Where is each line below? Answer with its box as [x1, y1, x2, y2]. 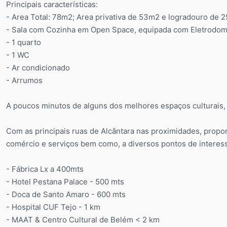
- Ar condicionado [6, 63, 70, 72]
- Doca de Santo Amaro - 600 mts [6, 190, 126, 199]
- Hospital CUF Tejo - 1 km [6, 202, 100, 212]
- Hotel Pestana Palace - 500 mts [6, 177, 124, 186]
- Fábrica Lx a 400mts [6, 164, 84, 174]
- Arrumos [6, 75, 43, 85]
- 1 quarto [6, 37, 41, 47]
